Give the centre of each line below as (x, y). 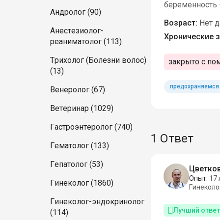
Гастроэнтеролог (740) (91, 127)
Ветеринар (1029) (82, 108)
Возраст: (180, 23)
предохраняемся (194, 87)
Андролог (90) (76, 12)
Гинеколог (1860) (82, 183)
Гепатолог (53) (77, 164)
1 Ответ (172, 139)
